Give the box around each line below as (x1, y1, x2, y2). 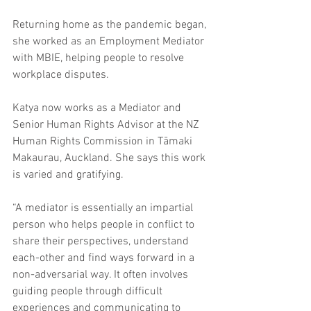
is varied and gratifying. (12, 167, 124, 182)
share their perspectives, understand (12, 234, 192, 249)
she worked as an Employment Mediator (12, 34, 207, 49)
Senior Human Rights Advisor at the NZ (12, 117, 202, 132)
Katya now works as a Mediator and (12, 101, 184, 115)
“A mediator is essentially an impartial (12, 201, 196, 215)
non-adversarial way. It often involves (12, 267, 191, 282)
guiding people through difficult (12, 284, 165, 299)
